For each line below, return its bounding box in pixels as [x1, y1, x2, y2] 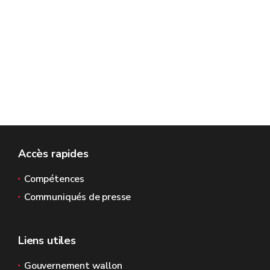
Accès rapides [18, 146, 89, 161]
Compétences [24, 172, 85, 186]
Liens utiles [18, 233, 76, 248]
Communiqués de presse [24, 190, 131, 204]
